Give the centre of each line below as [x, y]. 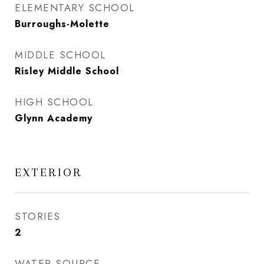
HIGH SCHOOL [54, 102]
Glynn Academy [54, 118]
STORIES [38, 216]
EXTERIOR [49, 172]
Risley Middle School [67, 71]
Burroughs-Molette [62, 24]
